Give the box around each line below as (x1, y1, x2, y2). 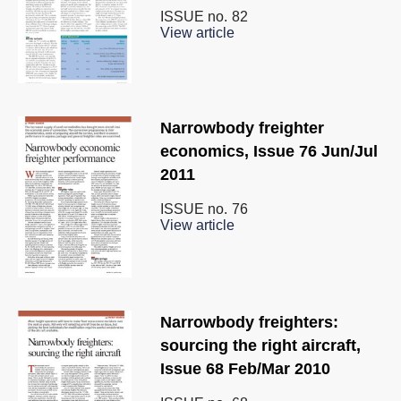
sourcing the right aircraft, (160, 337, 361, 355)
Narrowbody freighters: (160, 313, 338, 332)
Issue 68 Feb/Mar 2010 (160, 360, 330, 379)
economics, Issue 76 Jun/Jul (160, 142, 378, 161)
